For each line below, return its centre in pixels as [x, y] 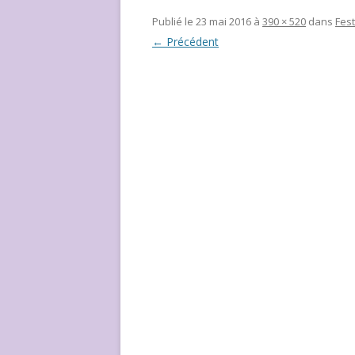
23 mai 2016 [223, 21]
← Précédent [185, 41]
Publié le [174, 21]
